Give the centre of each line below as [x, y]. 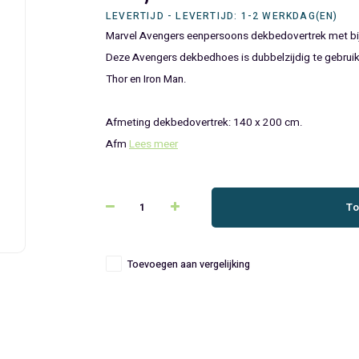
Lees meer [153, 144]
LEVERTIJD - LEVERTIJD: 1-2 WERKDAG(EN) [222, 16]
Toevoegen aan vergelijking [189, 264]
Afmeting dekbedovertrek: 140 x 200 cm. [204, 123]
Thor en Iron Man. [146, 79]
